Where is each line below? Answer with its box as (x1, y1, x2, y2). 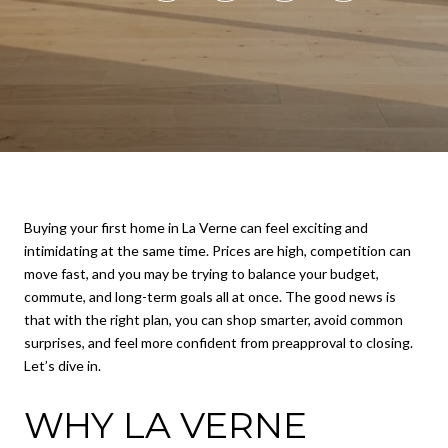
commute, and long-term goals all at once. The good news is (24, 288, 396, 305)
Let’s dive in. (24, 357, 101, 374)
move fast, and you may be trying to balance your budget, (24, 265, 379, 282)
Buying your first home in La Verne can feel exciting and (24, 219, 368, 236)
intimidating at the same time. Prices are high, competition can (24, 242, 411, 259)
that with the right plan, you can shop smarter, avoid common (24, 311, 403, 328)
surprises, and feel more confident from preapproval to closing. (24, 334, 413, 351)
